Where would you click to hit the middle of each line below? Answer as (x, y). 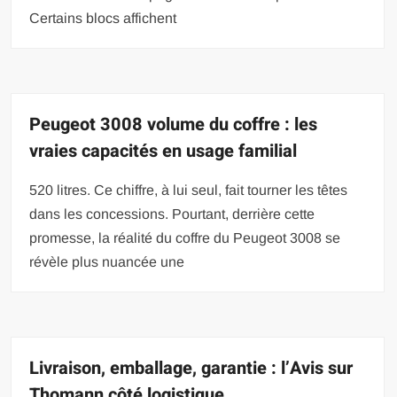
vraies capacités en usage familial (163, 152)
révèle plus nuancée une (107, 262)
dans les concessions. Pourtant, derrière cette (172, 214)
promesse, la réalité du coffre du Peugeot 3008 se (185, 238)
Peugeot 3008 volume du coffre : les (174, 125)
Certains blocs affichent (103, 19)
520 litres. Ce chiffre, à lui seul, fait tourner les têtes (189, 191)
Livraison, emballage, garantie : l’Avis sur (191, 369)
